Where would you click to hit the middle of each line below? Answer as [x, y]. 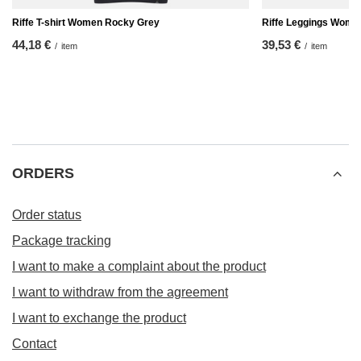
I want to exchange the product [99, 318]
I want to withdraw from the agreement [120, 292]
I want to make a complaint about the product [139, 266]
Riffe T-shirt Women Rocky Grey [86, 23]
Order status [47, 215]
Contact [34, 344]
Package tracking [62, 241]
